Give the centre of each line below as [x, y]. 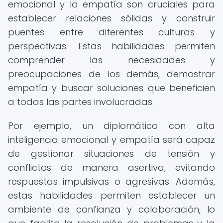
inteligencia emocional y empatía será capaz [111, 140]
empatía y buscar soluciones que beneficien [111, 88]
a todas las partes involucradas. [81, 102]
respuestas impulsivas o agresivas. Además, [111, 181]
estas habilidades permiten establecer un [111, 195]
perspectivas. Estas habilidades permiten [111, 46]
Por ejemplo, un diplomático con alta [111, 126]
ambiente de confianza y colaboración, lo [111, 209]
